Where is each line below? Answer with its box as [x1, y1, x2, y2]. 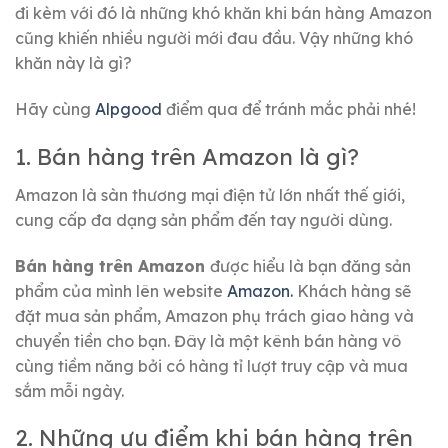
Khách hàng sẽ [293, 280, 411, 301]
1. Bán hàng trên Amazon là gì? [15, 142, 359, 171]
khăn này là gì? [15, 53, 132, 73]
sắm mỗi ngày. [15, 380, 124, 401]
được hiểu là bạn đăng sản [210, 255, 411, 276]
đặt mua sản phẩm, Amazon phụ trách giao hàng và [15, 305, 414, 326]
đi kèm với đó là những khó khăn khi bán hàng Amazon [15, 3, 432, 23]
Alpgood [91, 98, 166, 119]
